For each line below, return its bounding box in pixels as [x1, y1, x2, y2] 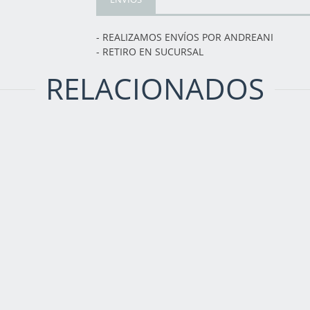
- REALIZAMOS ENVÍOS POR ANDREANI [96, 30, 273, 44]
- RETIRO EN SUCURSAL [96, 44, 203, 58]
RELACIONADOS [46, 69, 264, 109]
